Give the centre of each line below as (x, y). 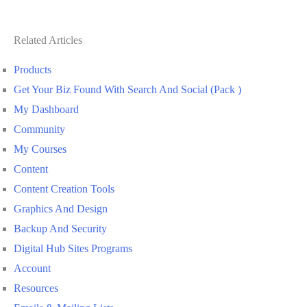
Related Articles (48, 40)
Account (32, 269)
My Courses (40, 149)
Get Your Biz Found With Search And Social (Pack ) (127, 90)
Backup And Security (60, 229)
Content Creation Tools (64, 189)
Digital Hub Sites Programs (73, 249)
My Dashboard (46, 110)
